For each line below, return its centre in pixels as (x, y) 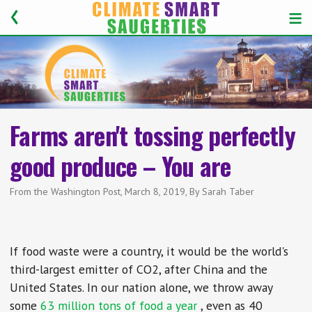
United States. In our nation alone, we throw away (141, 288)
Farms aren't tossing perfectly (153, 135)
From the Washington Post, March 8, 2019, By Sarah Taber (132, 192)
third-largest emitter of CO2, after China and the (139, 270)
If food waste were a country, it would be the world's (149, 251)
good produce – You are (120, 166)
